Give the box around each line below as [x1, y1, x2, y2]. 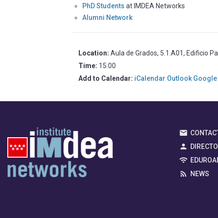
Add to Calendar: [78, 74, 135, 82]
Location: [78, 49, 111, 57]
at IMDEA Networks [125, 1, 185, 10]
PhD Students [82, 1, 125, 10]
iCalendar [134, 74, 166, 82]
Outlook [167, 74, 192, 82]
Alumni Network [82, 13, 133, 21]
